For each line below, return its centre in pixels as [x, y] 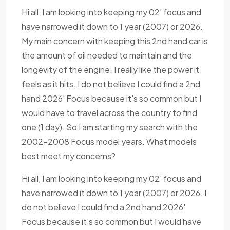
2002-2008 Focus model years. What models [109, 142]
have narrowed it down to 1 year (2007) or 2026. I [114, 193]
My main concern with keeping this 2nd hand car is [115, 41]
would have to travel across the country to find [109, 113]
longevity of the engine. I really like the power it [110, 70]
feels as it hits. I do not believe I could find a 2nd [111, 84]
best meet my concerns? [69, 156]
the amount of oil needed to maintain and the [107, 55]
